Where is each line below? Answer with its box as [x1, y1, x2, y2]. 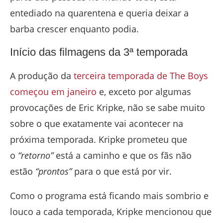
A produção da [10, 69, 74, 82]
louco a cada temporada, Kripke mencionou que [10, 205, 212, 218]
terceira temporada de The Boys [74, 69, 208, 82]
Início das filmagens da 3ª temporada [10, 45, 188, 58]
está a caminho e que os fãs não [53, 149, 192, 161]
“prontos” [35, 165, 72, 177]
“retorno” [18, 149, 53, 161]
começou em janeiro [10, 85, 97, 98]
